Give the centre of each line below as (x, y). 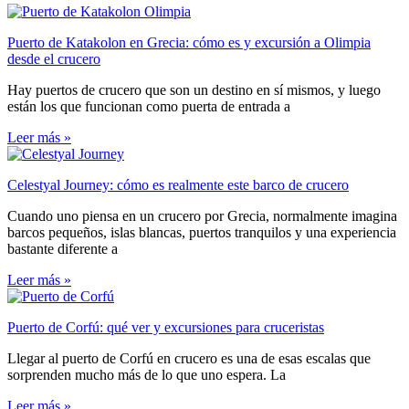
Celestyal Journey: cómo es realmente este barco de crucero (178, 185)
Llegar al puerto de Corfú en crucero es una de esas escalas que (189, 359)
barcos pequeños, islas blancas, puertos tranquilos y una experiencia (202, 233)
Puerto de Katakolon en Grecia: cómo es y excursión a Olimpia (189, 43)
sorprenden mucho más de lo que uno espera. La (147, 375)
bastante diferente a (63, 249)
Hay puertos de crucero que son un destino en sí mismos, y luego (194, 90)
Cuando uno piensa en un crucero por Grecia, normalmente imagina (202, 216)
